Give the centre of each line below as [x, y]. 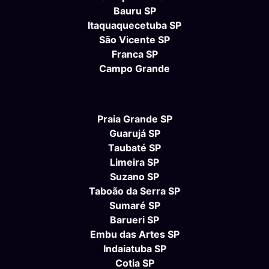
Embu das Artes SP [134, 234]
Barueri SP [134, 220]
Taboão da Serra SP [134, 191]
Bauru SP [134, 11]
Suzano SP [134, 177]
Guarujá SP [134, 134]
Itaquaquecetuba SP [134, 26]
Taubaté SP [134, 148]
